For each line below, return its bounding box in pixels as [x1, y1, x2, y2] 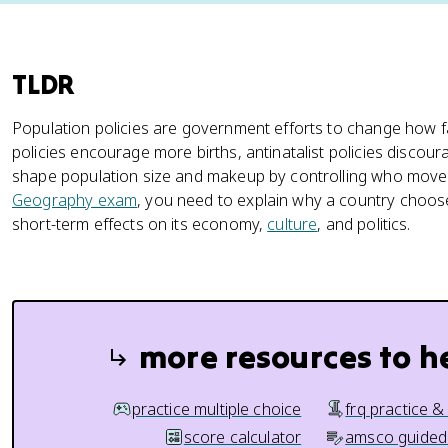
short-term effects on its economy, [12, 213, 268, 235]
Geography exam [12, 189, 138, 211]
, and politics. [317, 213, 411, 235]
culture [267, 213, 318, 235]
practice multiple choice [131, 398, 302, 420]
